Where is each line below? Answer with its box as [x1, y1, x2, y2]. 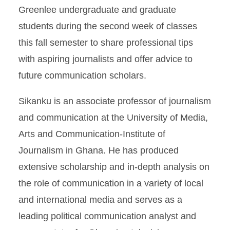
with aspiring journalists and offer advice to [18, 54, 193, 64]
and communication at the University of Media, [18, 112, 208, 123]
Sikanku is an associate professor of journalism [18, 96, 211, 106]
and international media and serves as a [18, 195, 182, 205]
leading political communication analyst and [18, 211, 196, 221]
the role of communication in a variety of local [18, 178, 203, 188]
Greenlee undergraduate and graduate [18, 5, 176, 15]
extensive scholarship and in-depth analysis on [18, 162, 209, 172]
